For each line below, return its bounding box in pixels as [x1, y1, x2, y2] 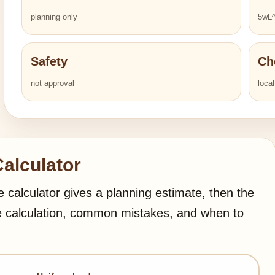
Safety [31, 55, 68, 68]
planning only [31, 12, 77, 21]
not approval [31, 79, 74, 88]
